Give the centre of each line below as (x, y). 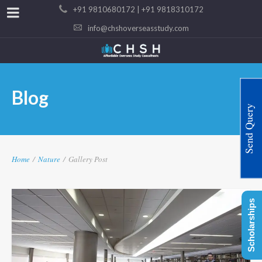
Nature (49, 159)
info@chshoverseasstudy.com (138, 28)
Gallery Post (88, 159)
